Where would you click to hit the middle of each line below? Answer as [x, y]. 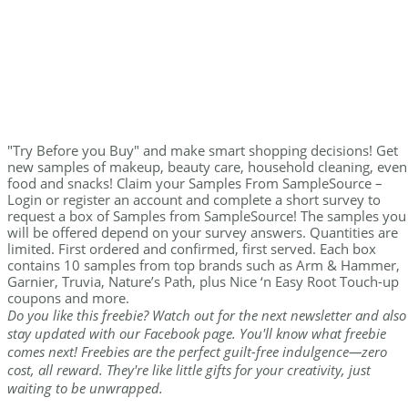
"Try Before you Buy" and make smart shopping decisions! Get [203, 151]
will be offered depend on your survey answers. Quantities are [203, 233]
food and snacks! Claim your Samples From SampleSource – [195, 184]
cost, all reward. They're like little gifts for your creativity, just [189, 370]
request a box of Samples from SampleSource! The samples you [207, 216]
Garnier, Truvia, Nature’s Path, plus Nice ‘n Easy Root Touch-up [203, 282]
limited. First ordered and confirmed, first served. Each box [192, 249]
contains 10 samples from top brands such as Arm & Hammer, [204, 265]
